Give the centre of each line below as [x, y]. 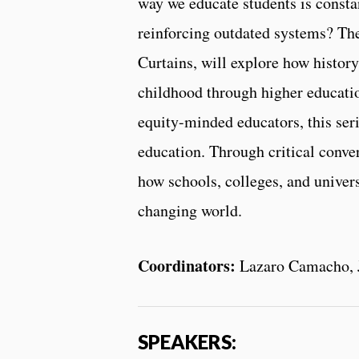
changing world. [190, 210]
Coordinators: [187, 265]
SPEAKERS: [187, 341]
